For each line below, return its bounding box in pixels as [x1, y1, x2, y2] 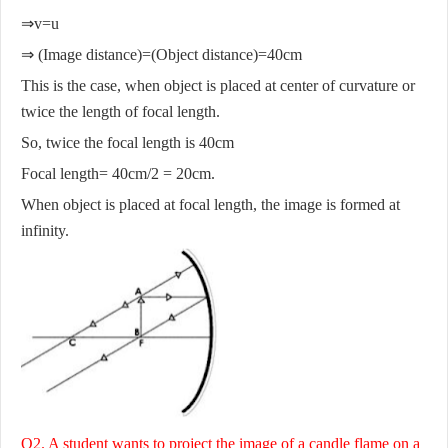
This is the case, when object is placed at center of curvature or [21, 77, 415, 95]
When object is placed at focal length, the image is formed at [21, 196, 400, 214]
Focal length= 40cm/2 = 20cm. [21, 165, 215, 183]
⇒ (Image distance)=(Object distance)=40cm [21, 46, 302, 64]
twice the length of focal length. [21, 103, 224, 121]
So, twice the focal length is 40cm [21, 134, 234, 152]
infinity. [21, 222, 69, 240]
